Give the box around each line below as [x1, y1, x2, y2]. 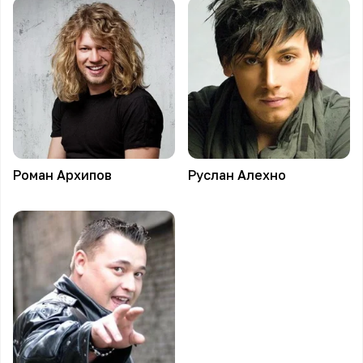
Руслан [188, 167, 234, 183]
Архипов [57, 167, 112, 183]
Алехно [237, 167, 286, 183]
